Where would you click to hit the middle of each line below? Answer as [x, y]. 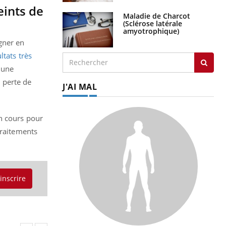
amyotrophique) [151, 31]
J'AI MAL [80, 87]
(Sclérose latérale [153, 23]
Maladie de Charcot [157, 16]
